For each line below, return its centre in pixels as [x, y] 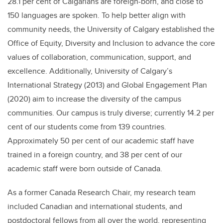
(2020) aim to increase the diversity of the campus [94, 99]
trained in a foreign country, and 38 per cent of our [95, 155]
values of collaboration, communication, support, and [99, 57]
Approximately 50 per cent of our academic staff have [101, 141]
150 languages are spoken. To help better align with [97, 15]
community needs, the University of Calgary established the [111, 29]
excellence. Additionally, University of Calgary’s [90, 71]
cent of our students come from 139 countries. [88, 127]
